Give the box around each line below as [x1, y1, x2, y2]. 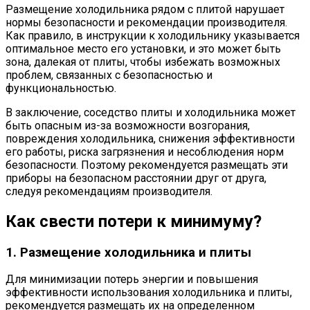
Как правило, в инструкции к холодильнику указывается [6, 28, 300, 42]
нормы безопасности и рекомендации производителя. [6, 15, 287, 29]
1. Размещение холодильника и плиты [6, 244, 251, 260]
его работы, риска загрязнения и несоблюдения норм [6, 145, 284, 158]
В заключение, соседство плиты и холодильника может [6, 105, 295, 119]
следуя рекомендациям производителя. [6, 184, 212, 198]
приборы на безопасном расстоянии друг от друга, [6, 171, 266, 185]
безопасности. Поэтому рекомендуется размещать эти [6, 158, 288, 172]
